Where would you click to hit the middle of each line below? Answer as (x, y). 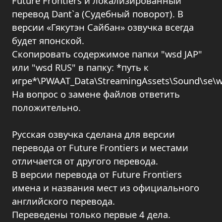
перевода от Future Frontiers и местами (100, 147)
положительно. (46, 107)
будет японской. (48, 40)
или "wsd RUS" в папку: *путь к (80, 67)
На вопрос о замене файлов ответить (96, 94)
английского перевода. (63, 201)
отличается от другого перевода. (85, 161)
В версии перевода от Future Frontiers (97, 174)
